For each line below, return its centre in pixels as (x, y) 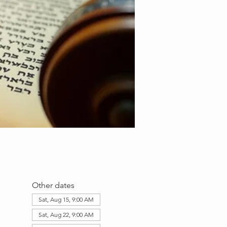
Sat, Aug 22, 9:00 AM (66, 215)
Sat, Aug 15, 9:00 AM (66, 199)
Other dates (53, 185)
